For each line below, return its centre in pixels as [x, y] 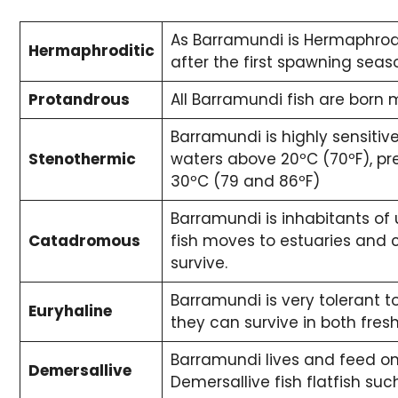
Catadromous [84, 240]
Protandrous [79, 99]
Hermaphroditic [91, 50]
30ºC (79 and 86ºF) [245, 181]
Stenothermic [82, 159]
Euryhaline [70, 310]
